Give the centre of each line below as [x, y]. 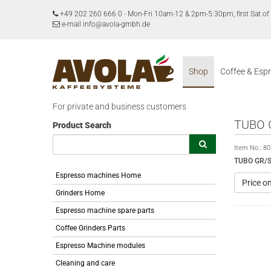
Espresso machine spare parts [105, 211]
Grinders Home [80, 193]
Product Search [82, 125]
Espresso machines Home [98, 175]
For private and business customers [119, 106]
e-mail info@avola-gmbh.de [105, 24]
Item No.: [249, 148]
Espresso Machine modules [100, 246]
